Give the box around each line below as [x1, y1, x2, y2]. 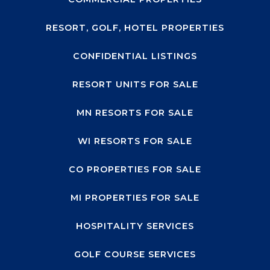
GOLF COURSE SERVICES [74, 249, 196, 260]
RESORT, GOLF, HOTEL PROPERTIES [46, 22, 224, 34]
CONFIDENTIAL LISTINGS [73, 51, 197, 62]
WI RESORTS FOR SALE [78, 136, 192, 147]
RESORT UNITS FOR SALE [72, 79, 198, 90]
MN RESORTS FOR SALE [77, 107, 193, 119]
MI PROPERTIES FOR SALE [71, 192, 199, 204]
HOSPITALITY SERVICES [76, 221, 194, 232]
